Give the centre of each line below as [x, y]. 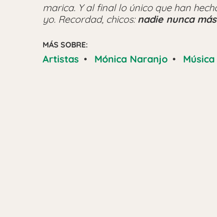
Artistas [61, 59]
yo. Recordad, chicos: [90, 19]
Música [199, 59]
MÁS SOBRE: [65, 44]
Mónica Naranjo [131, 59]
